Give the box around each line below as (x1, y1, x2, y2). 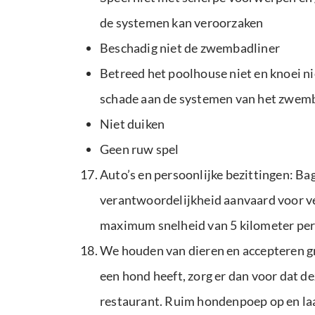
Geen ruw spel (100, 141, 179, 157)
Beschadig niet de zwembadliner (100, 40, 280, 56)
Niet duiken (100, 116, 165, 131)
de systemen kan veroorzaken (100, 15, 264, 30)
